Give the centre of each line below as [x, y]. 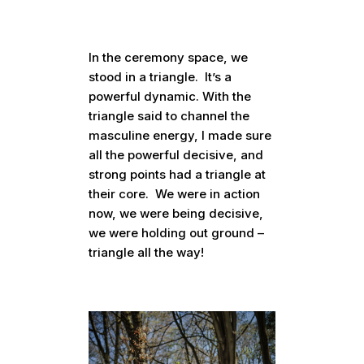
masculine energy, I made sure [180, 136]
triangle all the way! [147, 253]
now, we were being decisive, [176, 214]
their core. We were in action [175, 194]
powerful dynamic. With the [170, 97]
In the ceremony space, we [169, 58]
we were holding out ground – [177, 233]
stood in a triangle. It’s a [160, 77]
